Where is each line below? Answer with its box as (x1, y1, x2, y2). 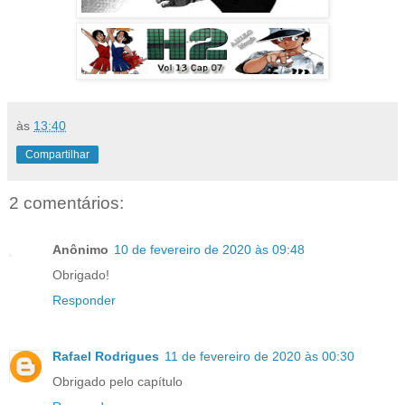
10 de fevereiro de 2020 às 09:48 (114, 242, 305, 258)
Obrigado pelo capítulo (52, 374, 183, 390)
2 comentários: (9, 193, 124, 212)
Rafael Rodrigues (52, 349, 159, 364)
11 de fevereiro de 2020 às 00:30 (165, 349, 354, 364)
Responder (52, 293, 116, 308)
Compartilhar (25, 147, 89, 161)
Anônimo (52, 242, 108, 258)
